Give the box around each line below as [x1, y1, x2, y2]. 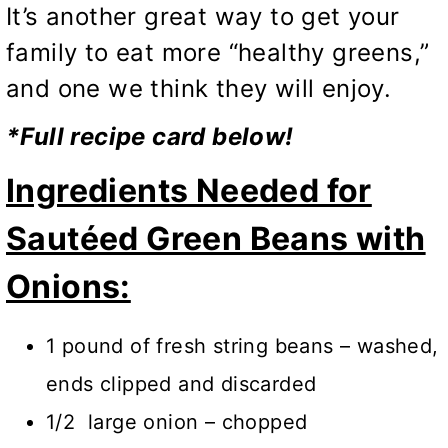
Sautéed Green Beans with [6, 219, 426, 259]
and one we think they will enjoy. [6, 74, 392, 104]
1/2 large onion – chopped [46, 410, 308, 435]
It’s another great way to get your [6, 2, 400, 32]
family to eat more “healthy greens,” [6, 38, 430, 68]
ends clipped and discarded [46, 372, 317, 397]
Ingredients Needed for [6, 171, 372, 211]
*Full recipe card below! [6, 122, 294, 152]
